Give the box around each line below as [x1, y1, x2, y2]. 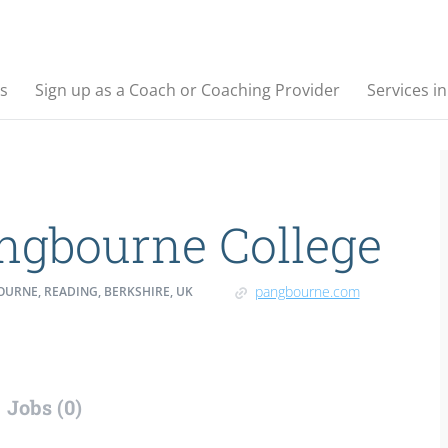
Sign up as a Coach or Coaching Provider [35, 79, 340, 101]
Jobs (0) [6, 394, 82, 420]
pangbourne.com [254, 282, 360, 301]
